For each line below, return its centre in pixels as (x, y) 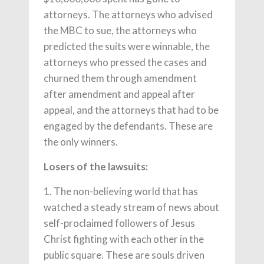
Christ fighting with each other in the (124, 239)
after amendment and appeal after (119, 94)
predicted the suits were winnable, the (127, 46)
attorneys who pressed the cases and (125, 62)
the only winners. (81, 142)
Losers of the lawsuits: (96, 166)
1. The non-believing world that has (121, 191)
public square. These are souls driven (124, 255)
